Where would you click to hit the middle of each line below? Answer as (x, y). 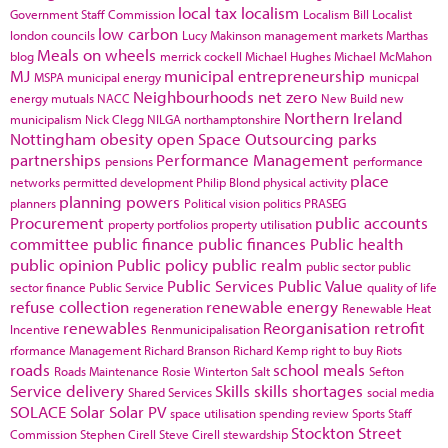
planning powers (119, 201)
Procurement (57, 222)
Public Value (320, 285)
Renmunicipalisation (205, 329)
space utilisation (213, 413)
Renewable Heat (386, 308)
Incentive (35, 329)
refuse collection (69, 306)
